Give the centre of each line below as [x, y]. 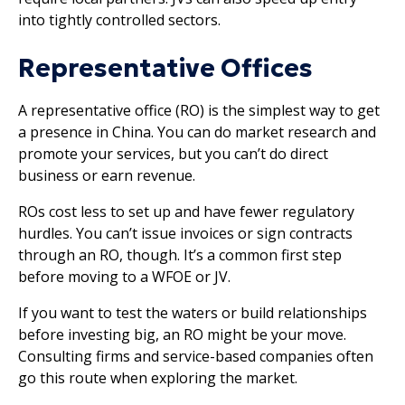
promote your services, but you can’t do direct [173, 153]
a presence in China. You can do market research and [197, 132]
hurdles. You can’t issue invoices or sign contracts [185, 233]
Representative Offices [165, 68]
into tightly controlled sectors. [119, 19]
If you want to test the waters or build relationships [193, 312]
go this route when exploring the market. [158, 377]
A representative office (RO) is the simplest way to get [199, 110]
